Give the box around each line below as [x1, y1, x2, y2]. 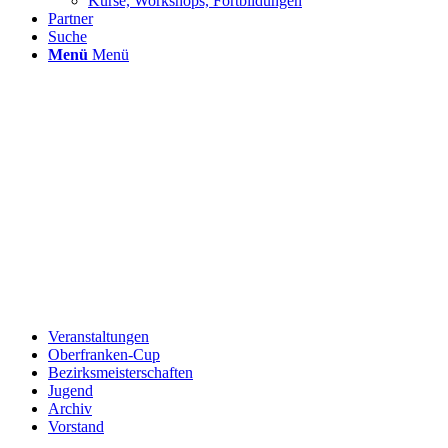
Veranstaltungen [48, 328, 149, 345]
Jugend [48, 382, 93, 399]
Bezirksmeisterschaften [48, 364, 193, 381]
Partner [48, 10, 93, 27]
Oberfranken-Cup [48, 346, 160, 363]
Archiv [48, 400, 92, 417]
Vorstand [48, 418, 104, 435]
